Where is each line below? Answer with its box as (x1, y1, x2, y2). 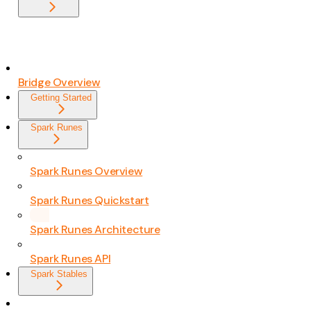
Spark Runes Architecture (30, 222, 160, 237)
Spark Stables (30, 269, 87, 280)
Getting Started (30, 92, 92, 103)
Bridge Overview (17, 75, 101, 90)
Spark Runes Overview (30, 164, 143, 179)
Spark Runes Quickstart (30, 193, 149, 208)
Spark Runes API (30, 251, 111, 267)
